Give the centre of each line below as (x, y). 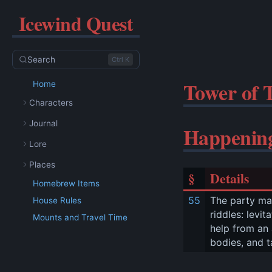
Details (229, 178)
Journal (43, 123)
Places (42, 165)
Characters (51, 103)
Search (41, 59)
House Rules (57, 200)
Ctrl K (121, 59)
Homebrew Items (66, 183)
